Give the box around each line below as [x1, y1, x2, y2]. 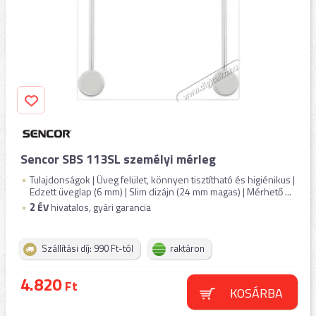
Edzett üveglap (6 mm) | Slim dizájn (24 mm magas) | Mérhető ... [30, 184, 291, 199]
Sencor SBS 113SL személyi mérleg [20, 150, 216, 169]
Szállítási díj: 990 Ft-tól [42, 241, 133, 255]
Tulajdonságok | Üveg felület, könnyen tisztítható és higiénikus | [30, 172, 295, 187]
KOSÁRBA [229, 284, 283, 303]
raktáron [170, 241, 205, 255]
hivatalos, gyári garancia [49, 200, 151, 214]
